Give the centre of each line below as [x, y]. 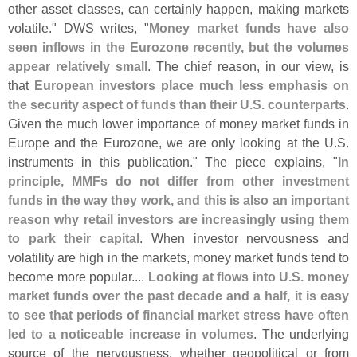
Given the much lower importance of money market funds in [178, 123]
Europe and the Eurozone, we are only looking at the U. [173, 142]
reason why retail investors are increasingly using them [178, 219]
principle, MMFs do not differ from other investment [178, 180]
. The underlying [301, 333]
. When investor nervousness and [245, 238]
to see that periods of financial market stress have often [178, 314]
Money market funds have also [249, 27]
